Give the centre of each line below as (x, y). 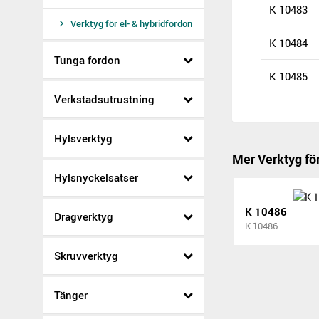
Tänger (71, 295)
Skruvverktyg (86, 256)
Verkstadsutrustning (104, 99)
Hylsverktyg (83, 138)
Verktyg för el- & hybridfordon (131, 23)
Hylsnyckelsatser (96, 177)
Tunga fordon (87, 60)
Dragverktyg (84, 216)
